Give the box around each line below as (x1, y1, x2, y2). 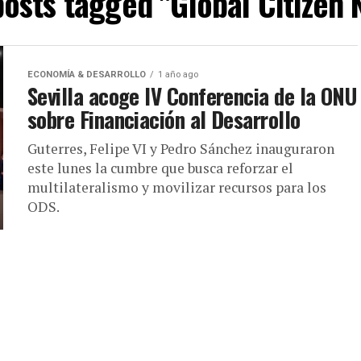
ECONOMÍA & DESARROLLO (27, 69, 146, 80)
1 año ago (158, 69, 198, 80)
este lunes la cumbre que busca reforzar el (27, 159, 293, 177)
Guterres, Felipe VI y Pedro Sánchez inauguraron (27, 139, 334, 158)
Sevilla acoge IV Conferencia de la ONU (27, 80, 357, 112)
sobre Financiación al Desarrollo (27, 103, 301, 135)
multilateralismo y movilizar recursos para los (27, 178, 326, 197)
